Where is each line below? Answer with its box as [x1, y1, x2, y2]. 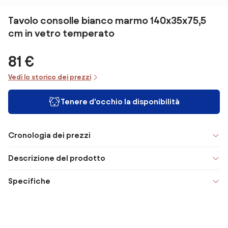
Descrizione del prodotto [8, 154, 105, 162]
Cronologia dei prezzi [8, 131, 91, 139]
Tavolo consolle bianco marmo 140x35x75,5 [8, 15, 206, 26]
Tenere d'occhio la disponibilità [61, 97, 180, 106]
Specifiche [8, 177, 50, 185]
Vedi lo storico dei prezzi [8, 73, 91, 81]
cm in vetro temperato [8, 27, 115, 39]
